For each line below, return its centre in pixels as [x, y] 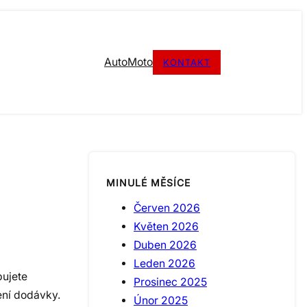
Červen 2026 [167, 208]
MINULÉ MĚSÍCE [148, 182]
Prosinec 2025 [170, 282]
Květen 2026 [166, 226]
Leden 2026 [164, 263]
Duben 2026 [165, 245]
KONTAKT [187, 62]
